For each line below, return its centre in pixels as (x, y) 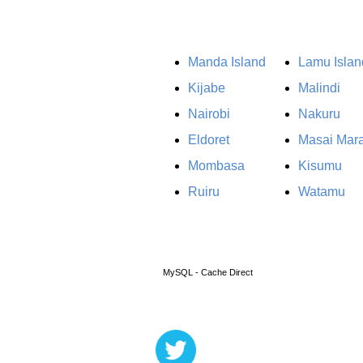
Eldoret (209, 139)
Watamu (322, 191)
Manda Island (227, 62)
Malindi (319, 88)
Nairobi (209, 113)
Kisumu (320, 165)
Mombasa (216, 165)
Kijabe (207, 88)
